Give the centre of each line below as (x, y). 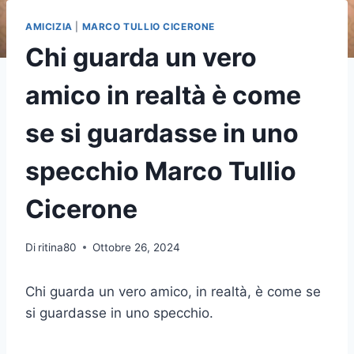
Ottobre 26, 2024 (137, 247)
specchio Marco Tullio (161, 171)
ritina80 (58, 247)
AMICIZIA (49, 27)
